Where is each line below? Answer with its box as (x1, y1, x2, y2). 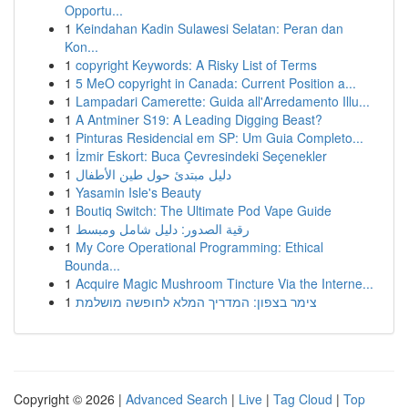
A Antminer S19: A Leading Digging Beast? (76, 110, 322, 128)
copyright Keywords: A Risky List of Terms (76, 56, 317, 74)
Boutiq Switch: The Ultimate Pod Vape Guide (76, 201, 331, 219)
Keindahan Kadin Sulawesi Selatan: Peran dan (76, 19, 343, 37)
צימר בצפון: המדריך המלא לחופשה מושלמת (76, 292, 317, 311)
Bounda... (65, 256, 120, 274)
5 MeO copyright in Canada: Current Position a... (76, 74, 356, 92)
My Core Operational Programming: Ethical (76, 238, 323, 256)
